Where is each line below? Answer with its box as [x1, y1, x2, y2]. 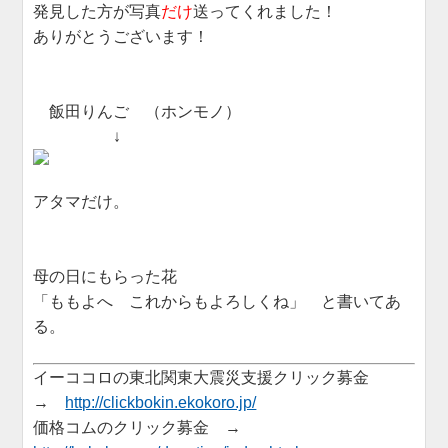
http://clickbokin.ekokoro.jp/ [65, 393, 257, 411]
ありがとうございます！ [33, 27, 210, 45]
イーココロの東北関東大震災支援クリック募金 [33, 368, 386, 386]
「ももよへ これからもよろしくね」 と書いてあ [33, 292, 402, 310]
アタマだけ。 [33, 192, 130, 210]
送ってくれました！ [193, 2, 338, 20]
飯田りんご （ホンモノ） [33, 102, 242, 120]
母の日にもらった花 [33, 267, 178, 285]
